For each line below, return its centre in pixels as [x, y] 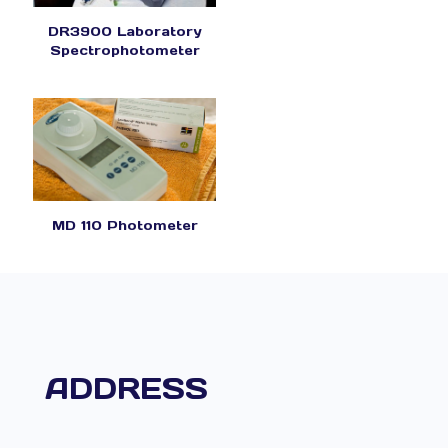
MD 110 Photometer [124, 226]
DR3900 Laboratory [125, 32]
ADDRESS [126, 389]
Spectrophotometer [124, 51]
